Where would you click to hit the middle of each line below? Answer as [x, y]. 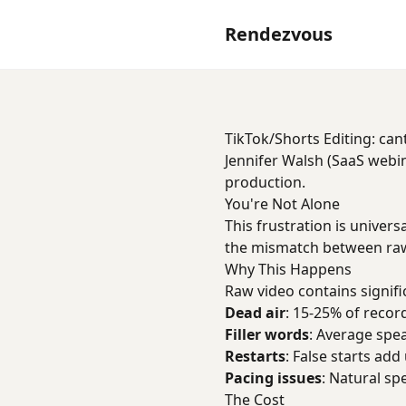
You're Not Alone [282, 204]
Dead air [255, 313]
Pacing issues [273, 378]
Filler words [267, 334]
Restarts [255, 356]
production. [265, 182]
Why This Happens [288, 269]
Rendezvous [279, 34]
